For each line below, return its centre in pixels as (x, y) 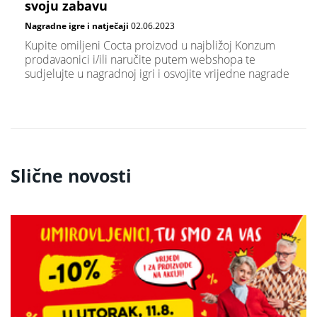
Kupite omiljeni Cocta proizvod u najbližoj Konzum (150, 46)
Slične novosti (71, 176)
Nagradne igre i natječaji (77, 26)
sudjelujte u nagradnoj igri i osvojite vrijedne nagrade (157, 74)
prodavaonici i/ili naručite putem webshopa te (140, 60)
